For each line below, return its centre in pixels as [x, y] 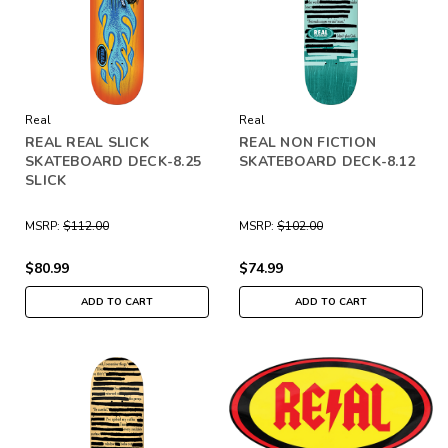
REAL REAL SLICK [87, 142]
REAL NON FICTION [307, 142]
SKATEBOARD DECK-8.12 [327, 161]
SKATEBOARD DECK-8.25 [113, 161]
